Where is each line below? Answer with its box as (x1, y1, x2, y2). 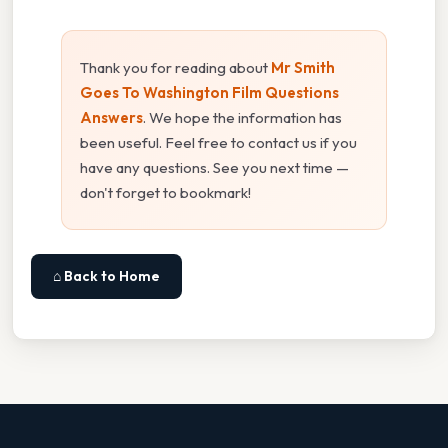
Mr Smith (271, 58, 335, 77)
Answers (80, 108, 143, 127)
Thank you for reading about (80, 58, 271, 77)
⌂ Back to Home (53, 267, 160, 285)
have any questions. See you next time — (80, 158, 349, 177)
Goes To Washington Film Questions (80, 83, 339, 102)
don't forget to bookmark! (80, 183, 251, 202)
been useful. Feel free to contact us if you (80, 133, 357, 152)
